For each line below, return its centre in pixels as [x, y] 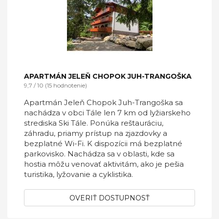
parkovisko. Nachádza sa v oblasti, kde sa [99, 154]
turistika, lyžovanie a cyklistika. [78, 174]
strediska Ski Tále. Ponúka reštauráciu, [94, 123]
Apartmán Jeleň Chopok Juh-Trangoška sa [103, 102]
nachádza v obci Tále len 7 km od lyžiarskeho [107, 113]
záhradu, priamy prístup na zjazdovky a [96, 133]
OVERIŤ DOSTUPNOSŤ [109, 198]
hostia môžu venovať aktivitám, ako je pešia [104, 164]
